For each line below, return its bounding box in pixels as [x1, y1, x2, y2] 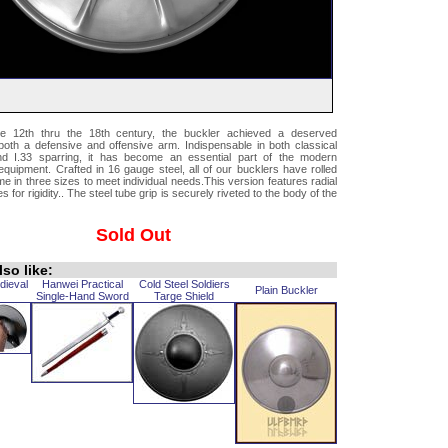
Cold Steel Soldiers [138, 278, 230, 290]
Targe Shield [154, 290, 214, 302]
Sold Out [95, 225, 171, 245]
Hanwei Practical [41, 278, 123, 290]
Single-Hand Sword [35, 290, 129, 302]
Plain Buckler [254, 284, 318, 296]
